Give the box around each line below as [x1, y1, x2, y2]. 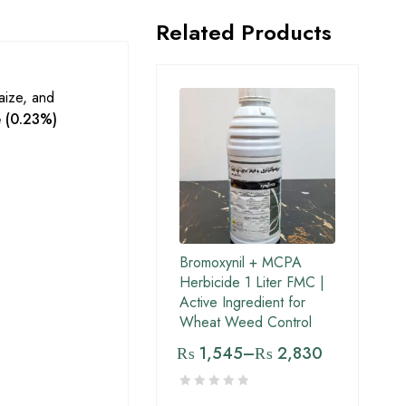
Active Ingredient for [179, 292, 305, 314]
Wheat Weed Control [179, 312, 312, 333]
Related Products [156, 16, 332, 49]
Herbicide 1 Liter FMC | [179, 272, 324, 294]
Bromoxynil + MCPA [179, 252, 302, 274]
